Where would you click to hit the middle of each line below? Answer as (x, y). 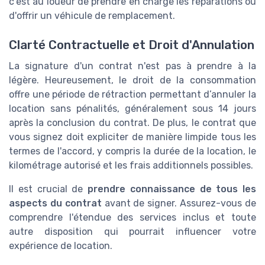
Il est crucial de (48, 189)
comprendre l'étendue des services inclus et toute (132, 217)
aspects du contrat (55, 203)
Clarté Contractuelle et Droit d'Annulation (132, 45)
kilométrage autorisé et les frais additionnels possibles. (131, 165)
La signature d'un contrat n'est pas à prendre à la (132, 66)
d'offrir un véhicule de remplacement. (92, 16)
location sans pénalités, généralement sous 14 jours (132, 108)
